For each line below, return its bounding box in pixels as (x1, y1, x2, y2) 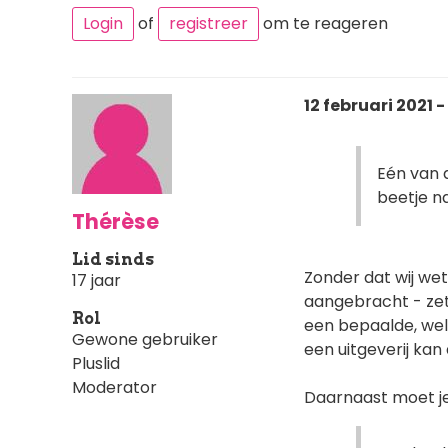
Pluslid (72, 351, 120, 375)
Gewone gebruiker (72, 327, 218, 351)
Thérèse (72, 206, 159, 236)
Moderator (72, 375, 157, 399)
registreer (169, 11, 248, 35)
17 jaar (72, 268, 121, 292)
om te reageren (259, 11, 388, 35)
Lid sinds (72, 249, 154, 269)
